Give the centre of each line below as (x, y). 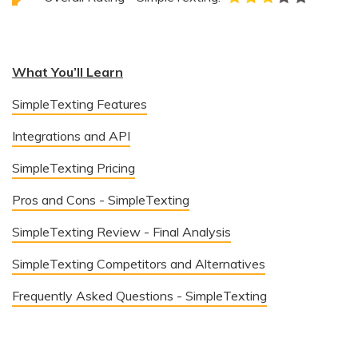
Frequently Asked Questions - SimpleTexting (139, 296)
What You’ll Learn (68, 72)
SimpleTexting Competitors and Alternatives (139, 264)
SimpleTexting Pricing (74, 168)
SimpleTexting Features (80, 104)
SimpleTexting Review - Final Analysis (121, 232)
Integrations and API (71, 136)
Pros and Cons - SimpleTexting (101, 200)
